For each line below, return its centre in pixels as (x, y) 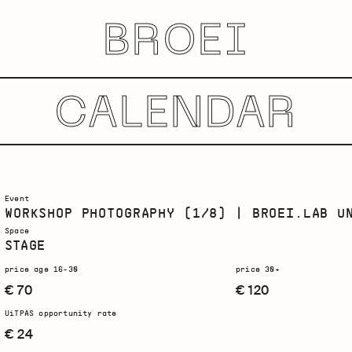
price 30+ (258, 269)
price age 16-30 (41, 269)
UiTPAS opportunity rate (61, 313)
